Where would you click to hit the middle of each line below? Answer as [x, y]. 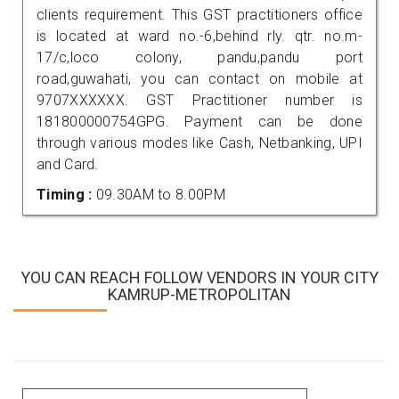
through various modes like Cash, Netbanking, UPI [199, 142]
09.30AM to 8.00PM [160, 194]
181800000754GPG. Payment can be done [199, 121]
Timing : [66, 194]
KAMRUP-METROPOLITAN [199, 294]
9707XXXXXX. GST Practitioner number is [199, 100]
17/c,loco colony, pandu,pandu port [199, 57]
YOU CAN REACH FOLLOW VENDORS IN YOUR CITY [199, 277]
